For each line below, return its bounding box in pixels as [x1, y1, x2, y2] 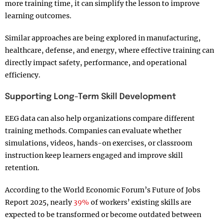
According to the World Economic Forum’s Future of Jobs [5, 185, 200, 195]
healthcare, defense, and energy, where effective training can [5, 46, 214, 55]
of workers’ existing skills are [89, 198, 191, 207]
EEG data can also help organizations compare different [5, 114, 195, 123]
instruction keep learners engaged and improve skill [5, 151, 183, 160]
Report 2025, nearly [5, 198, 74, 207]
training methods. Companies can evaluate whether [5, 126, 182, 136]
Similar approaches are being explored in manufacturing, [5, 34, 201, 43]
